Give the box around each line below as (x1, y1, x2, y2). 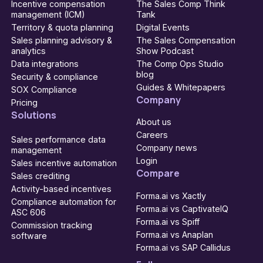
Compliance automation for (11, 197, 116, 207)
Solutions (11, 108, 56, 122)
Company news (136, 143, 197, 153)
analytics (11, 45, 46, 56)
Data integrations (11, 58, 79, 69)
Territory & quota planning (11, 22, 113, 32)
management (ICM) (11, 9, 85, 19)
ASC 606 (11, 207, 46, 218)
